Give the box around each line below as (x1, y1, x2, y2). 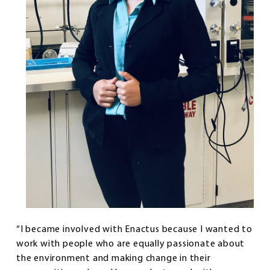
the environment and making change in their (16, 253, 211, 263)
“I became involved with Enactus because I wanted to (16, 224, 253, 234)
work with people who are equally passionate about (16, 239, 245, 249)
